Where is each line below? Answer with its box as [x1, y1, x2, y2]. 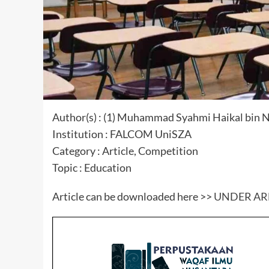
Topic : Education [52, 160, 131, 174]
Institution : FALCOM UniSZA [52, 127, 192, 141]
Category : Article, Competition [52, 144, 198, 157]
